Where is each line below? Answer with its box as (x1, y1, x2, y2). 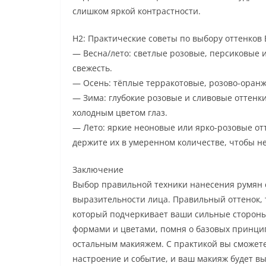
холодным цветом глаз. (72, 106, 167, 118)
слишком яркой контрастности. (72, 5, 201, 17)
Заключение (72, 163, 123, 175)
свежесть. (72, 62, 112, 74)
